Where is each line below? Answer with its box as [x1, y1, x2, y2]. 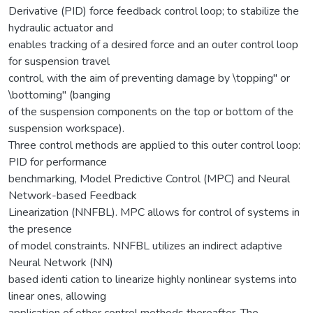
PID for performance [8, 154, 107, 170]
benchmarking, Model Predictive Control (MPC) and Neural [8, 170, 290, 187]
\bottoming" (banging [8, 87, 110, 103]
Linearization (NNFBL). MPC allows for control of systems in [8, 204, 300, 220]
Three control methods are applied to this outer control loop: [8, 137, 300, 153]
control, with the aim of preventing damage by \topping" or [8, 70, 290, 86]
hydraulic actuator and [8, 20, 113, 36]
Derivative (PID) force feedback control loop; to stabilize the [8, 3, 299, 19]
